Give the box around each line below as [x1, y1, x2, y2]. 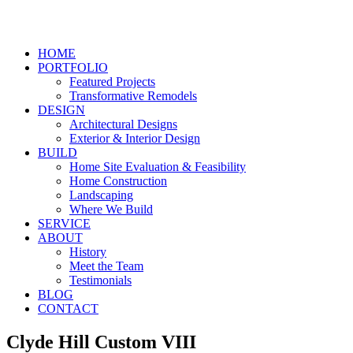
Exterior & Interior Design [69, 132, 200, 146]
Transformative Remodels [69, 89, 197, 103]
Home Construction [69, 174, 167, 188]
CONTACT [38, 302, 98, 316]
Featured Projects [69, 75, 155, 89]
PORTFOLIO [38, 61, 108, 75]
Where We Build [69, 203, 153, 217]
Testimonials [69, 273, 132, 288]
